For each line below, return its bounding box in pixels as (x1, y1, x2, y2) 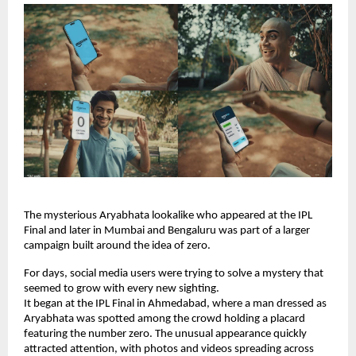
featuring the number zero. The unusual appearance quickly (24, 328, 307, 341)
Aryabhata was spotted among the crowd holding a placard (24, 313, 305, 326)
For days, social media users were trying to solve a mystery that (24, 268, 323, 281)
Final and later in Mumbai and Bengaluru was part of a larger (24, 225, 310, 238)
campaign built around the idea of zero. (24, 240, 211, 253)
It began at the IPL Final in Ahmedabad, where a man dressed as (24, 298, 327, 311)
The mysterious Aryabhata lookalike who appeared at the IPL (24, 210, 312, 222)
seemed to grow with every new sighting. (24, 283, 219, 296)
